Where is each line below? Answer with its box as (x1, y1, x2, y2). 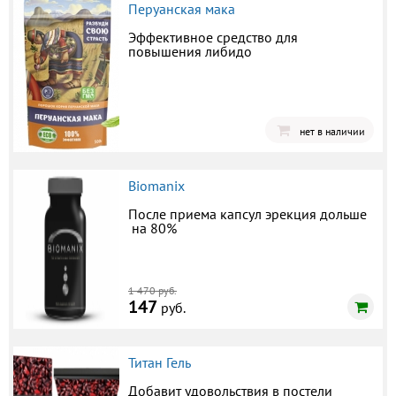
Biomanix (128, 176, 185, 194)
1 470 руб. (128, 283, 177, 297)
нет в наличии (300, 124, 365, 138)
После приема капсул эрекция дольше (128, 204, 367, 223)
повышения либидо (128, 42, 252, 60)
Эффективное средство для (128, 27, 298, 46)
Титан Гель (128, 353, 191, 371)
